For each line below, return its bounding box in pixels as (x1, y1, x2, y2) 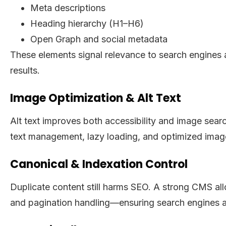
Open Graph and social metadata (30, 33, 167, 44)
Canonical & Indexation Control (10, 156, 188, 172)
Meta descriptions (30, 2, 105, 13)
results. (10, 65, 40, 76)
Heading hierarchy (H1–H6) (30, 18, 144, 29)
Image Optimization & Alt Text (10, 90, 181, 106)
